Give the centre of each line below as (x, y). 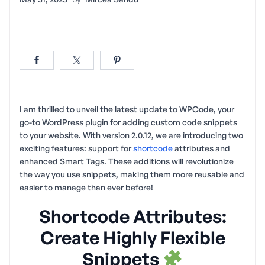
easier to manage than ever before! (86, 187)
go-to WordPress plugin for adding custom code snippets (128, 122)
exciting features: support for (76, 148)
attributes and (201, 148)
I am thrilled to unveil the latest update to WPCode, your (127, 109)
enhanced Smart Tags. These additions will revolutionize (127, 161)
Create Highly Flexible (132, 237)
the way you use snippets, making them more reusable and (132, 174)
